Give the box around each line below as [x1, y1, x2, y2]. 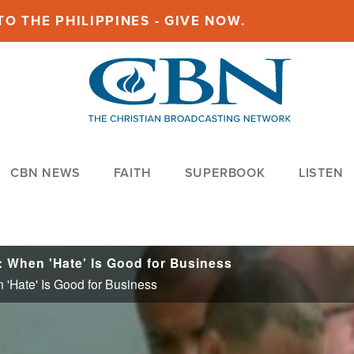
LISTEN [298, 164, 344, 183]
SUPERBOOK [184, 164, 265, 183]
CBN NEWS [10, 164, 81, 183]
